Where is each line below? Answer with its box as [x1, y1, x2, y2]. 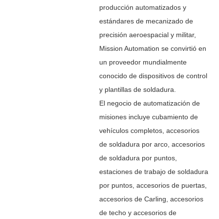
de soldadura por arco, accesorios [99, 140, 205, 148]
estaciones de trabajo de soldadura [99, 167, 208, 175]
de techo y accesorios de [99, 208, 176, 217]
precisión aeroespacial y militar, [99, 30, 196, 39]
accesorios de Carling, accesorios [99, 195, 203, 203]
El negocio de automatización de [99, 99, 200, 107]
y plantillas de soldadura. [99, 85, 176, 93]
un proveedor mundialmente [99, 58, 187, 66]
